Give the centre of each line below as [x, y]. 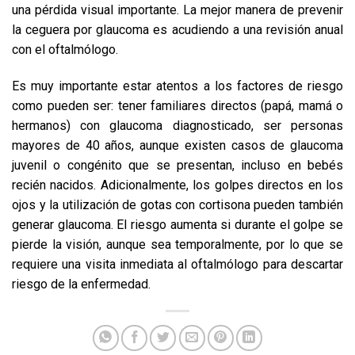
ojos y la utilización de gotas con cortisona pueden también [177, 204]
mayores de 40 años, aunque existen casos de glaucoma [177, 145]
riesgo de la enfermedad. [81, 284]
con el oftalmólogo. [65, 49]
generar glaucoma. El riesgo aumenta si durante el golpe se [177, 224]
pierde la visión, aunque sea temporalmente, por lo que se [177, 244]
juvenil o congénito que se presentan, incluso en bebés [177, 165]
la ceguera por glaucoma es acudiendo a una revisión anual [177, 29]
